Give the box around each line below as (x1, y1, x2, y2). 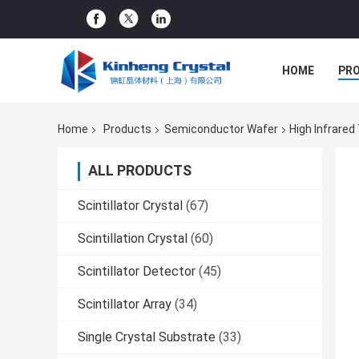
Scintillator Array (78, 296, 171, 313)
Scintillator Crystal (78, 198, 183, 214)
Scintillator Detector (78, 264, 196, 280)
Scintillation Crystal (78, 231, 188, 247)
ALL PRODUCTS (88, 162, 192, 179)
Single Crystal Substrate (78, 329, 216, 345)
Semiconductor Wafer (164, 123, 278, 136)
